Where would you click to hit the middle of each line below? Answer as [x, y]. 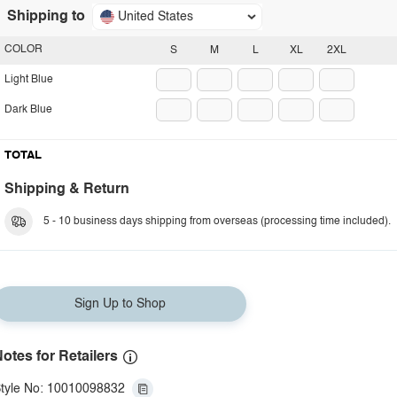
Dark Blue [28, 110]
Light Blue [29, 80]
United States [156, 17]
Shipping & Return [67, 190]
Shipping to [46, 17]
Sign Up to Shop [120, 304]
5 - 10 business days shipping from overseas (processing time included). [217, 222]
